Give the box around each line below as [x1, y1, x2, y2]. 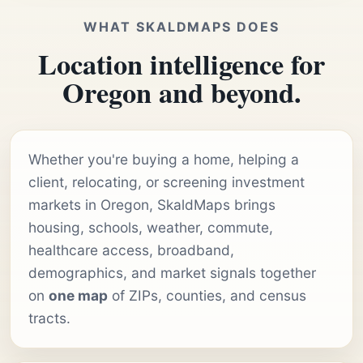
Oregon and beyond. [62, 71, 301, 113]
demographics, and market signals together [28, 263, 316, 281]
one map [49, 286, 108, 304]
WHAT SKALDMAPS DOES [83, 18, 280, 35]
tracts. [28, 309, 70, 327]
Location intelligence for [38, 43, 325, 84]
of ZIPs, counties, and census [108, 286, 306, 304]
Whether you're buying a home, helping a [28, 150, 299, 168]
